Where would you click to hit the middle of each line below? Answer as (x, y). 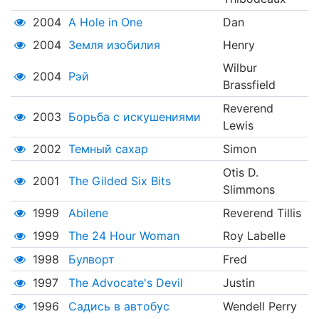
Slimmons (249, 190)
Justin (239, 283)
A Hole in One (105, 22)
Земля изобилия (114, 45)
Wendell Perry (260, 307)
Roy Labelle (254, 236)
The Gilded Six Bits (119, 181)
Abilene (88, 213)
